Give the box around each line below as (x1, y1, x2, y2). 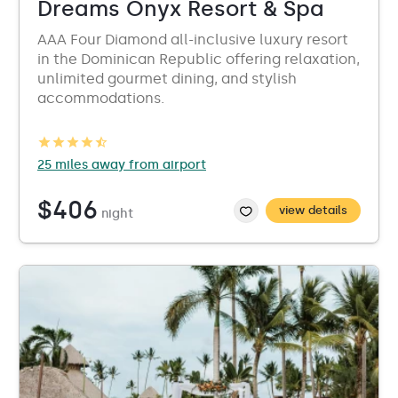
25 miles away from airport (37, 157, 206, 172)
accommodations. (37, 90, 164, 107)
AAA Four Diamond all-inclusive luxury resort (37, 31, 348, 48)
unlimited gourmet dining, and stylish (37, 70, 297, 87)
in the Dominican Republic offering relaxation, (37, 51, 360, 68)
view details (279, 203, 347, 217)
